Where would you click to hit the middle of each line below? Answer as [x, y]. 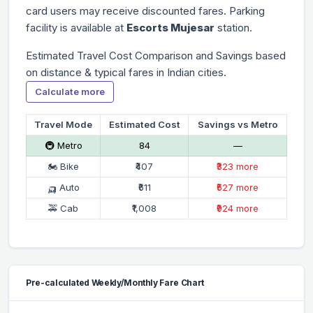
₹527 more [238, 187]
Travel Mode [63, 124]
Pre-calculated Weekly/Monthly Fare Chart [115, 282]
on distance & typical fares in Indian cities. [126, 72]
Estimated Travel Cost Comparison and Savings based [156, 55]
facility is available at [76, 27]
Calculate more [70, 91]
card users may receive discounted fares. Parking [145, 10]
